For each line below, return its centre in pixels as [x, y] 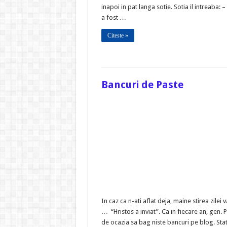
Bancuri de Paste [142, 84]
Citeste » [118, 35]
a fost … [113, 17]
